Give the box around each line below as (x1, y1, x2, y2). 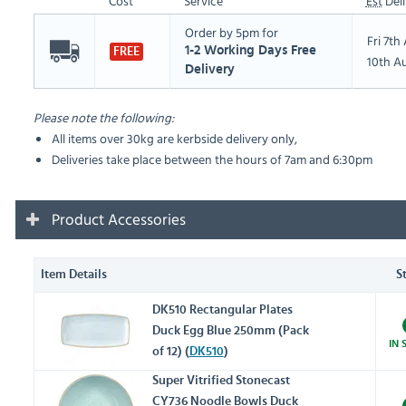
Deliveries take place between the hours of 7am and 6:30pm (51, 150, 372, 169)
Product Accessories (51, 208, 186, 231)
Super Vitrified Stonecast (151, 374, 290, 388)
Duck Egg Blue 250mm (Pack (151, 324, 309, 338)
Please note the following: (33, 108, 174, 128)
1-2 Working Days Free (184, 43, 316, 58)
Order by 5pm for (184, 23, 278, 43)
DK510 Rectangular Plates (151, 304, 293, 317)
